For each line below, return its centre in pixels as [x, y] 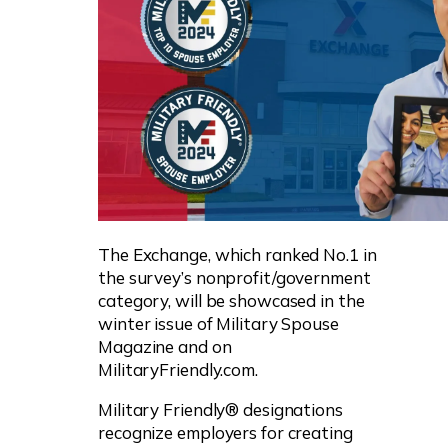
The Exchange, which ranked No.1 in [237, 254]
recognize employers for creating [225, 432]
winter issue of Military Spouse [218, 323]
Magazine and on [165, 346]
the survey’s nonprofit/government [234, 277]
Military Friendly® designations [220, 409]
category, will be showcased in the [231, 300]
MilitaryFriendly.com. [178, 369]
